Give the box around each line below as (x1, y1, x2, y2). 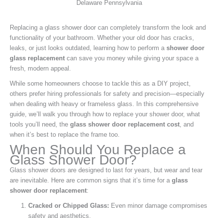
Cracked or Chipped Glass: (28, 201, 109, 209)
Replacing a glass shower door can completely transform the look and (10, 23, 206, 31)
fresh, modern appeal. (10, 64, 71, 72)
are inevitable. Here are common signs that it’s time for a (10, 176, 172, 184)
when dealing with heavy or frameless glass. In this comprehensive (10, 100, 199, 108)
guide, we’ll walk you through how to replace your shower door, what (10, 110, 200, 118)
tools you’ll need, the (10, 120, 70, 128)
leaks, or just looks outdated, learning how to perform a (10, 44, 166, 52)
